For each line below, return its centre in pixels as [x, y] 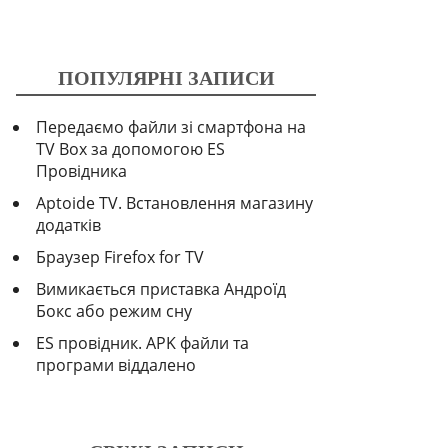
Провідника [81, 171]
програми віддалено [116, 365]
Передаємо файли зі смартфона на [171, 127]
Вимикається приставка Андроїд [161, 289]
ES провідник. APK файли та [142, 343]
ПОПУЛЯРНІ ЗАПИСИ [166, 78]
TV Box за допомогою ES [130, 149]
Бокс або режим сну [114, 311]
